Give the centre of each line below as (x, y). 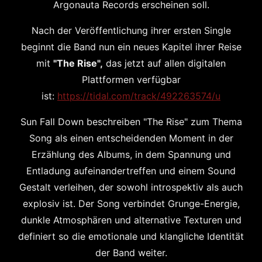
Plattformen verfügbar (131, 80)
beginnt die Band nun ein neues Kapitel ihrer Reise (131, 47)
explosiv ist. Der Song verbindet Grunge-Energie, (131, 204)
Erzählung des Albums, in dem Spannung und (131, 154)
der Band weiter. (131, 253)
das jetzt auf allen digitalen (166, 63)
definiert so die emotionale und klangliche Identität (131, 236)
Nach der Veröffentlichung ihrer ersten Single (131, 30)
